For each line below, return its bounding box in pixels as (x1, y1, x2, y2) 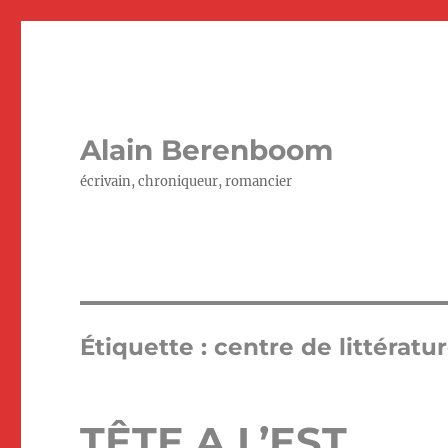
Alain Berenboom (80, 133, 334, 167)
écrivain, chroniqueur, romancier (80, 173, 293, 190)
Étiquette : (80, 333, 215, 361)
